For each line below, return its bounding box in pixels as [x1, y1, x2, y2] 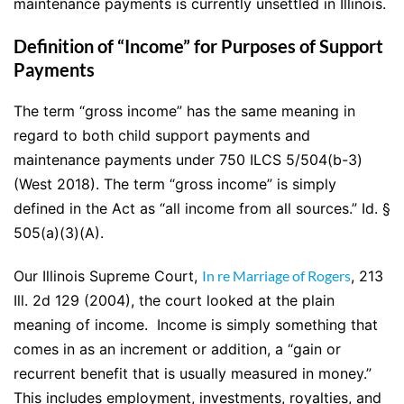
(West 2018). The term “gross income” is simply [14, 175, 336, 194]
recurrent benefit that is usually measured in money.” [14, 364, 376, 383]
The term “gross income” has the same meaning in [14, 102, 355, 121]
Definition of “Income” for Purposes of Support [14, 35, 383, 58]
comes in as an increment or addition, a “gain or [14, 340, 341, 359]
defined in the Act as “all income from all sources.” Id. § [14, 199, 390, 218]
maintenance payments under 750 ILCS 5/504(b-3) [14, 151, 363, 170]
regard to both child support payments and [14, 126, 310, 145]
